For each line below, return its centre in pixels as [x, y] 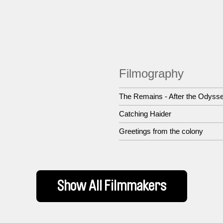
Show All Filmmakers [111, 186]
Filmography [151, 73]
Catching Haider [145, 114]
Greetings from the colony [161, 131]
